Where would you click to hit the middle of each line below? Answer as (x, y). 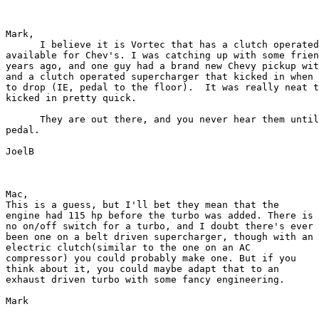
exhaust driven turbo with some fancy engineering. (145, 279)
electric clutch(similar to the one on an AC (128, 247)
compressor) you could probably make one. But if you (151, 258)
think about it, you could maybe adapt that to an (142, 268)
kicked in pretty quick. (71, 98)
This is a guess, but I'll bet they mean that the (142, 204)
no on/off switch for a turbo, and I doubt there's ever (159, 226)
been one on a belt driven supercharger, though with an (159, 236)
